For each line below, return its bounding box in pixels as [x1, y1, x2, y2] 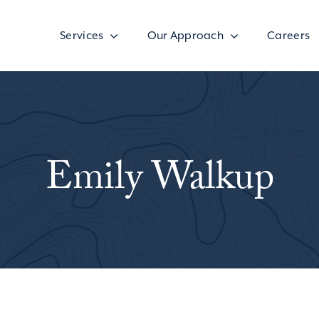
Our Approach [147, 28, 224, 42]
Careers [267, 28, 310, 42]
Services [60, 28, 104, 42]
